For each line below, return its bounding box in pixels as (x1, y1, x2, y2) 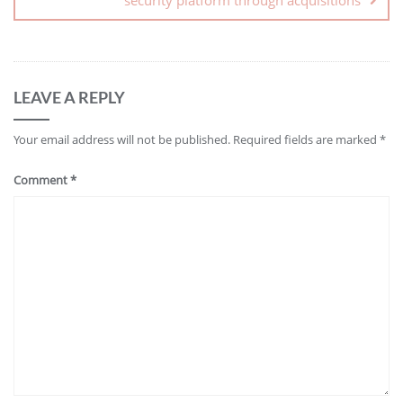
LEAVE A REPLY (13, 86, 125, 107)
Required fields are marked (233, 130, 380, 148)
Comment (13, 171, 70, 188)
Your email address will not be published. (13, 130, 230, 148)
